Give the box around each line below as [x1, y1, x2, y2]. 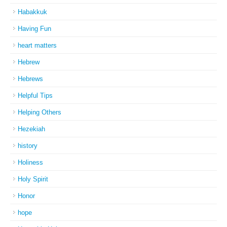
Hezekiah [18, 125, 45, 133]
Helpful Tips [18, 92, 53, 99]
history [18, 142, 37, 149]
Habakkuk [18, 8, 47, 16]
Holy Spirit [18, 175, 48, 183]
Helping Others [18, 108, 61, 116]
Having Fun [18, 25, 51, 32]
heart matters [18, 42, 57, 49]
